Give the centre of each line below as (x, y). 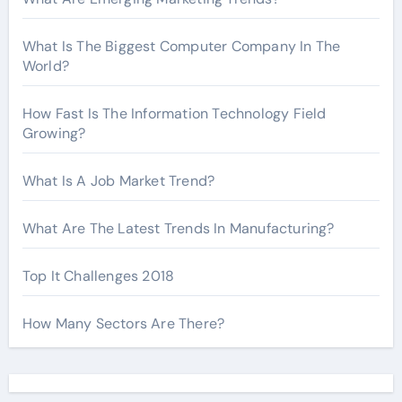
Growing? (54, 133)
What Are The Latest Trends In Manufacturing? (178, 228)
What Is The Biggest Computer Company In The (181, 46)
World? (45, 66)
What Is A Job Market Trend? (118, 181)
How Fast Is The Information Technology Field (174, 114)
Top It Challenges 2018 (98, 276)
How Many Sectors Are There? (123, 323)
